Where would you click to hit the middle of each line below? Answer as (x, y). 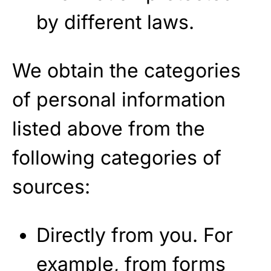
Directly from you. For (135, 235)
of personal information (119, 100)
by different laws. (115, 22)
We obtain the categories (126, 70)
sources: (51, 187)
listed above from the (109, 129)
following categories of (117, 158)
